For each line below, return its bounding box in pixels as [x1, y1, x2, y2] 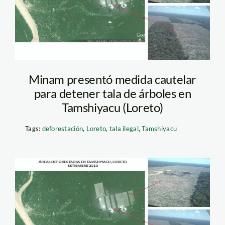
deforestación [42, 125, 83, 133]
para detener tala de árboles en [34, 86, 191, 101]
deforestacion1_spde [31, 182, 183, 203]
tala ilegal [109, 125, 139, 133]
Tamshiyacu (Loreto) [61, 100, 164, 115]
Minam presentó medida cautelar [28, 72, 197, 87]
